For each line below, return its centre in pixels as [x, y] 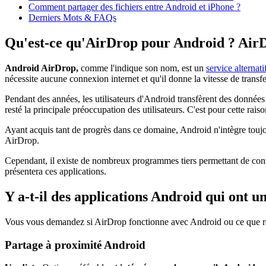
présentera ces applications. [56, 172]
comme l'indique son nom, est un [142, 68]
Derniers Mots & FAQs [72, 18]
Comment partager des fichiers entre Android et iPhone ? [134, 7]
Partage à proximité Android [75, 245]
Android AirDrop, [42, 68]
